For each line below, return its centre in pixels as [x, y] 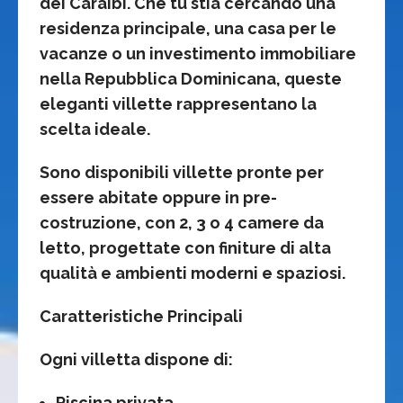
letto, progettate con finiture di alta [185, 247]
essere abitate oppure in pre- [158, 197]
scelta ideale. [95, 129]
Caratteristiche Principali [141, 316]
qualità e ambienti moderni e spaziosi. [193, 273]
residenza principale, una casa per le [188, 28]
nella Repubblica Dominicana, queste [191, 78]
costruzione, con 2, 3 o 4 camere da [182, 222]
